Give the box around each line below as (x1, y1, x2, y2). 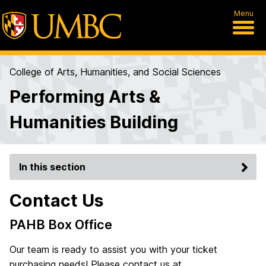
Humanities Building (9, 112, 178, 132)
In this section (19, 161, 85, 173)
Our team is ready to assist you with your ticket (9, 243, 217, 255)
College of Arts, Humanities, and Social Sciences (9, 66, 221, 78)
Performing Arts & (9, 86, 160, 107)
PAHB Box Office (9, 217, 112, 232)
